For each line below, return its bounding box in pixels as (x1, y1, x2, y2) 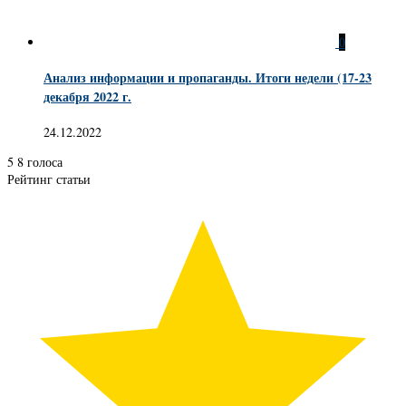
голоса (27, 152, 63, 170)
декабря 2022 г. (43, 87, 131, 107)
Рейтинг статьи (7, 169, 91, 188)
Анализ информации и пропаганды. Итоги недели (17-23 (43, 68, 372, 88)
